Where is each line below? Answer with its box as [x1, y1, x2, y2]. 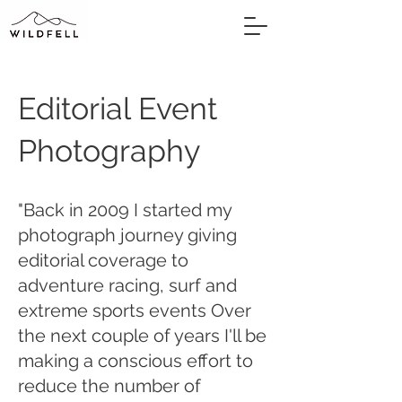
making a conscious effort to [18, 350, 253, 371]
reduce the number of [18, 375, 201, 397]
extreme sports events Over [18, 300, 251, 321]
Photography [18, 133, 200, 169]
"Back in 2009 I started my [18, 199, 232, 221]
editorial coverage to [18, 249, 188, 271]
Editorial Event [18, 91, 217, 127]
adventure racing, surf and [18, 275, 237, 296]
